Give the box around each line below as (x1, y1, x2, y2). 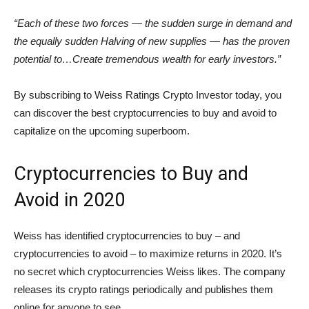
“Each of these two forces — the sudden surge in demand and (14, 17, 292, 30)
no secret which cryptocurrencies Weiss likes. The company (14, 266, 286, 278)
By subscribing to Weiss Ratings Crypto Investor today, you (14, 89, 281, 101)
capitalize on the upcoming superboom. (14, 125, 190, 137)
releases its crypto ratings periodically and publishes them (14, 283, 273, 296)
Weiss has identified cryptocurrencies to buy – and (14, 230, 240, 242)
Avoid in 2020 (14, 189, 125, 212)
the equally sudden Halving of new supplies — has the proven (14, 35, 290, 48)
